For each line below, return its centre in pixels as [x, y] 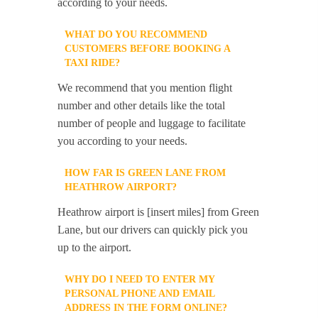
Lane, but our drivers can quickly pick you [153, 230]
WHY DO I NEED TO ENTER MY [140, 280]
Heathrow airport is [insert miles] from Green [159, 212]
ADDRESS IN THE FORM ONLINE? [146, 308]
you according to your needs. [123, 141]
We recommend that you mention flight [145, 88]
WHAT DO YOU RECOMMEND [136, 35]
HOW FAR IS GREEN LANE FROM [146, 173]
